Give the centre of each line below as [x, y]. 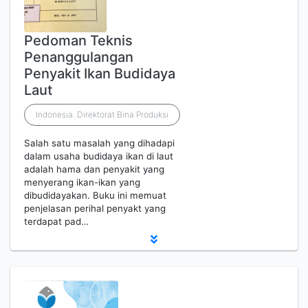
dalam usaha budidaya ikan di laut [99, 156]
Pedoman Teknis [78, 41]
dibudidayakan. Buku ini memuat [95, 195]
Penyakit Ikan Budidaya [100, 74]
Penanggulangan [79, 57]
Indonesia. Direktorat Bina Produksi [102, 114]
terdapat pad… [56, 221]
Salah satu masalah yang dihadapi [99, 143]
